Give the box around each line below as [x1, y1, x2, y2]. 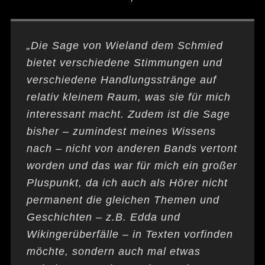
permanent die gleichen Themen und [26, 194, 219, 206]
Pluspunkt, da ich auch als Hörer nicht [26, 177, 228, 189]
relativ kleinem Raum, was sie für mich [26, 91, 231, 104]
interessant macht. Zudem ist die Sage [26, 108, 230, 121]
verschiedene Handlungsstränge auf [26, 74, 216, 86]
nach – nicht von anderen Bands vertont [26, 143, 237, 155]
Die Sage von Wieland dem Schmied [30, 40, 223, 52]
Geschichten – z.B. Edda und [26, 211, 180, 224]
